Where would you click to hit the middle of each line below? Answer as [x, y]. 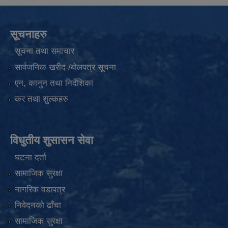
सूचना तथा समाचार [44, 51]
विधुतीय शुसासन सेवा [52, 140]
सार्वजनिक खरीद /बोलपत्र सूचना [65, 67]
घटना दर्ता [30, 157]
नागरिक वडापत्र [40, 189]
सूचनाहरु [28, 34]
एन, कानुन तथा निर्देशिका [54, 83]
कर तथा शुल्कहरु [41, 99]
